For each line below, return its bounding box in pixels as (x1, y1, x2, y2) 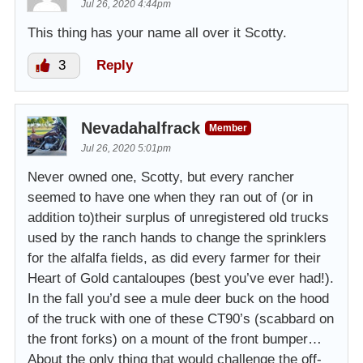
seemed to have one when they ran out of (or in (28, 189, 313, 205)
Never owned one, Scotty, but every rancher (28, 169, 294, 185)
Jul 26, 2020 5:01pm (81, 142, 171, 154)
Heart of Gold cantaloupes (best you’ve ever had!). (28, 270, 334, 286)
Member (209, 122, 247, 134)
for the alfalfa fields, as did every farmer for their (28, 250, 321, 266)
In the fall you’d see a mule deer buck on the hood (28, 290, 329, 306)
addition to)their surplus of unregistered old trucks (28, 209, 329, 225)
